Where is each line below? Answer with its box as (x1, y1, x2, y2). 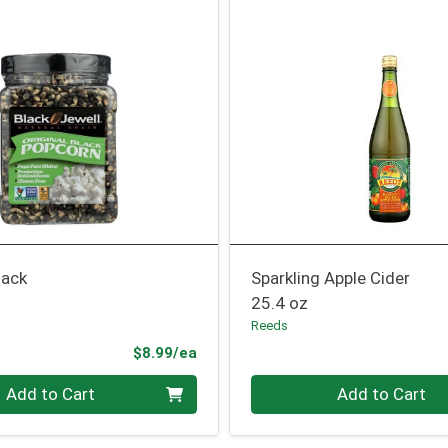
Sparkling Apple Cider (251, 268, 411, 289)
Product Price (195, 342, 297, 361)
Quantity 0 (250, 375, 330, 396)
